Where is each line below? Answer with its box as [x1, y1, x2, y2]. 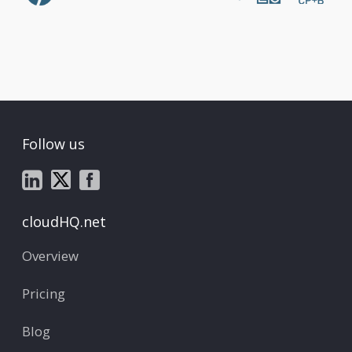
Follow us [22, 134, 85, 154]
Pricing [22, 284, 65, 302]
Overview [22, 246, 79, 265]
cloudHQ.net [22, 211, 106, 231]
